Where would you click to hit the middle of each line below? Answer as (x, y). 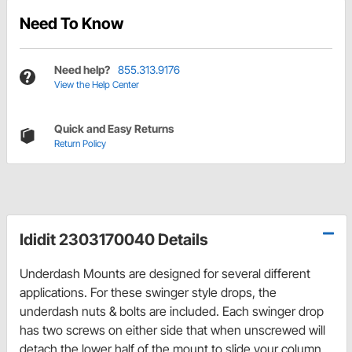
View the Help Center (97, 85)
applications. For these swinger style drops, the (148, 293)
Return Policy (80, 144)
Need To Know (71, 24)
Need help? (82, 70)
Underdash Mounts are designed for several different (165, 274)
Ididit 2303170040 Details (114, 240)
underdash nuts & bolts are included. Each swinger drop (172, 312)
